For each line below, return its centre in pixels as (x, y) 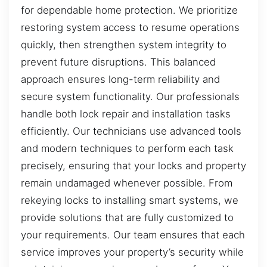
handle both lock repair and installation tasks (126, 114)
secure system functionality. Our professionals (130, 97)
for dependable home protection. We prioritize (129, 10)
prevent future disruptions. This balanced (118, 62)
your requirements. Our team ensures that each (133, 235)
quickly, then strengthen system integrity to (124, 45)
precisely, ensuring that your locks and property (133, 166)
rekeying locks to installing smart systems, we (130, 201)
